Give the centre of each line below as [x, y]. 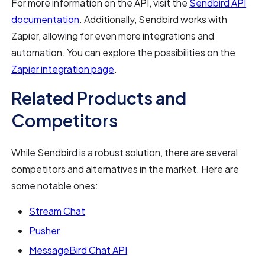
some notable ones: [55, 185]
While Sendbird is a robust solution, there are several [125, 152]
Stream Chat [57, 211]
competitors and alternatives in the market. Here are [125, 169]
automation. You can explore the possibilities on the [124, 52]
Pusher [45, 230]
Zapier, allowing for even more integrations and [113, 35]
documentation [46, 19]
